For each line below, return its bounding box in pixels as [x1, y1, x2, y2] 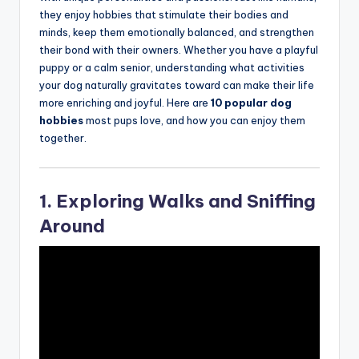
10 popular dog [211, 96, 292, 110]
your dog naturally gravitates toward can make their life [39, 79, 314, 92]
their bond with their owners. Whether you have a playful [39, 43, 318, 57]
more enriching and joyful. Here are [39, 96, 211, 110]
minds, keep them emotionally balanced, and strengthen [39, 26, 314, 39]
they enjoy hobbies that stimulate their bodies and [39, 8, 288, 22]
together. [39, 131, 87, 145]
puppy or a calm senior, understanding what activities [39, 61, 305, 75]
